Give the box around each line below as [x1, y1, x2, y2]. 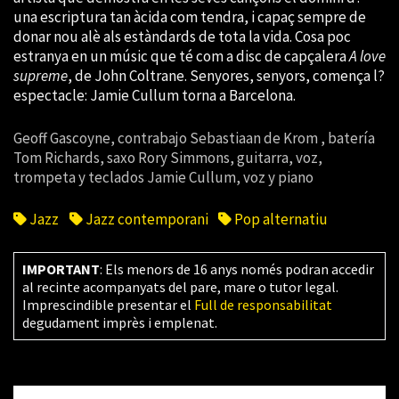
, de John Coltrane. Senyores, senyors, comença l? [68, 66, 385, 86]
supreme [13, 66, 68, 86]
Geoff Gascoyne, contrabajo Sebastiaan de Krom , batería [13, 127, 375, 148]
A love [349, 46, 386, 67]
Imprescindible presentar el [21, 296, 194, 314]
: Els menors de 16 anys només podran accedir [99, 260, 374, 279]
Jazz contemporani [82, 209, 208, 230]
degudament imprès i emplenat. [21, 313, 217, 332]
